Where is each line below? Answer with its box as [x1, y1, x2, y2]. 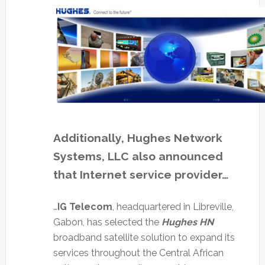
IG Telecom [57, 201, 112, 212]
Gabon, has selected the [53, 216, 161, 228]
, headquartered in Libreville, [112, 201, 234, 212]
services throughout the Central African [53, 247, 224, 258]
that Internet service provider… [53, 167, 228, 181]
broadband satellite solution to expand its [53, 231, 235, 243]
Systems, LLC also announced [53, 149, 223, 163]
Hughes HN [161, 216, 214, 228]
